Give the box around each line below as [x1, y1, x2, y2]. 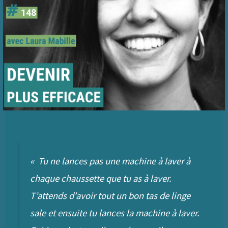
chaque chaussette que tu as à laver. [30, 173, 172, 185]
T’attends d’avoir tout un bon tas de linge [30, 190, 191, 202]
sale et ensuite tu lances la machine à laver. [30, 207, 200, 219]
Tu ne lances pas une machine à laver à [36, 155, 191, 167]
